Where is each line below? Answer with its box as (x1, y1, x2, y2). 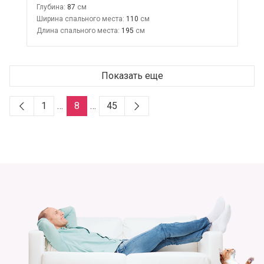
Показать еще (101, 70, 163, 82)
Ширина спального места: (36, 15, 124, 24)
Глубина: (36, 3, 65, 12)
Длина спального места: (36, 27, 120, 35)
